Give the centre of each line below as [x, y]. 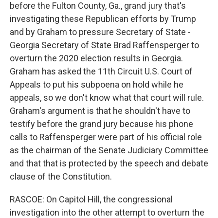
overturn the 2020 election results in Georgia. [96, 58]
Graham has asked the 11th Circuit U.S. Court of [101, 71]
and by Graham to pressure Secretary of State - [100, 32]
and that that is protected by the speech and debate [109, 163]
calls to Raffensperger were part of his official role [106, 137]
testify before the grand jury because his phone [101, 124]
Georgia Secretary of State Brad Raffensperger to [104, 45]
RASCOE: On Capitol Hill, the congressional [91, 199]
